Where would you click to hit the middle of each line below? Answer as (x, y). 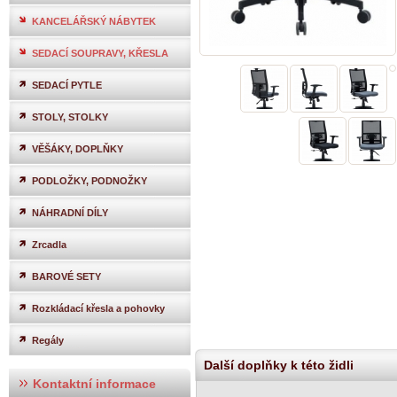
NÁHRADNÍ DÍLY (70, 213)
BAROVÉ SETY (66, 276)
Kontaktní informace (93, 384)
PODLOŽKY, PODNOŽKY (90, 181)
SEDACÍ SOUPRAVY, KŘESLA (100, 53)
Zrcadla (49, 245)
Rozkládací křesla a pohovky (98, 308)
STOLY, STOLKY (70, 117)
